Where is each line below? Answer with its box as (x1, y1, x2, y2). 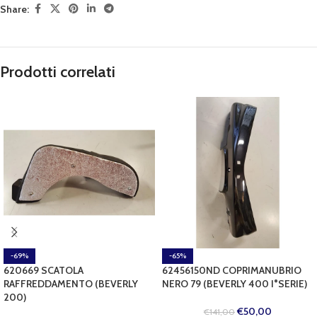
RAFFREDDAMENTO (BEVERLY (4, 277, 138, 290)
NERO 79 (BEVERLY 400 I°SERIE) (162, 277, 307, 290)
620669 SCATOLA (4, 264, 83, 277)
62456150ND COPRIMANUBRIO (162, 264, 301, 277)
